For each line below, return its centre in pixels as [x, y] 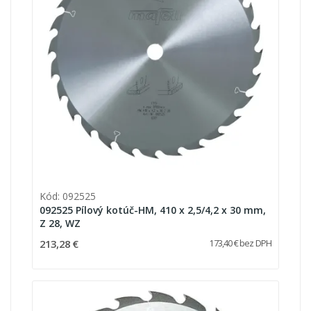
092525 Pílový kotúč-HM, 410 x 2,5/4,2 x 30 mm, [153, 210]
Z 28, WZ [60, 223]
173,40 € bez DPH [240, 243]
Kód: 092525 [68, 196]
